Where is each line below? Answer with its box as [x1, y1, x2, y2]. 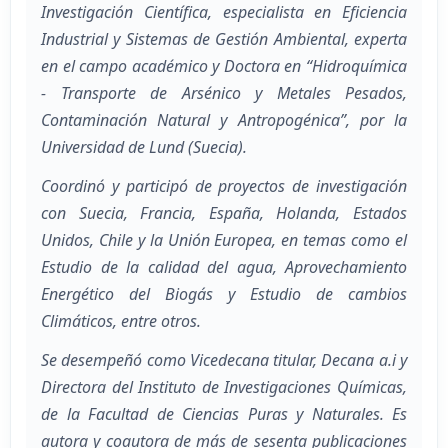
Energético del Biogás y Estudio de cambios [41, 283, 407, 306]
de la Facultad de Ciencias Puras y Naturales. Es [41, 403, 407, 426]
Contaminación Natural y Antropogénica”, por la [41, 109, 407, 132]
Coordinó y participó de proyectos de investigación [41, 175, 407, 198]
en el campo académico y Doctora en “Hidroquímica [41, 55, 407, 78]
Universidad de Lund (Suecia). [41, 136, 247, 159]
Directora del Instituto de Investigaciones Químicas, [41, 376, 407, 399]
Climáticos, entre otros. [41, 310, 201, 333]
